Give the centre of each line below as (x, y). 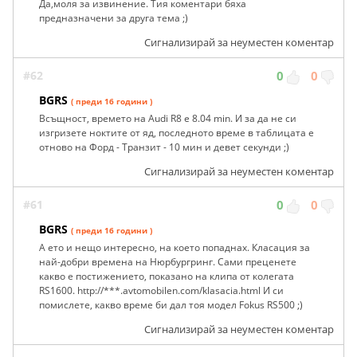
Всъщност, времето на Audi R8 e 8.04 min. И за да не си (168, 119)
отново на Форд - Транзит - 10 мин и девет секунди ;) (164, 147)
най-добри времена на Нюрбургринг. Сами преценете (168, 262)
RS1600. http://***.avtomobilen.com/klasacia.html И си (161, 291)
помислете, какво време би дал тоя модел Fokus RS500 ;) (171, 305)
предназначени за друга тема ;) (114, 18)
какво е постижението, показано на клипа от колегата (167, 277)
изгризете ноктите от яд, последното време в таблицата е (177, 133)
